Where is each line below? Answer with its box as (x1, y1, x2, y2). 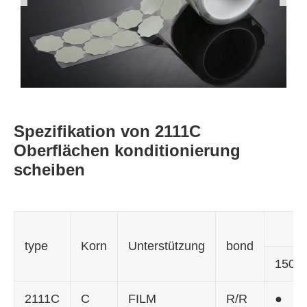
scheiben (14, 160, 85, 179)
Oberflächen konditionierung (14, 140, 241, 160)
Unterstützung (128, 238, 205, 253)
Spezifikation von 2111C (14, 121, 201, 140)
